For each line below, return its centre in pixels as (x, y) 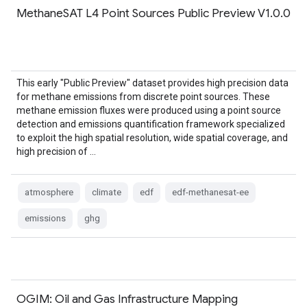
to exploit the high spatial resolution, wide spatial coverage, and (152, 138)
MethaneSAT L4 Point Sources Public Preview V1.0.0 (153, 13)
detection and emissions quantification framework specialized (151, 124)
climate (107, 192)
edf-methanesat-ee (210, 192)
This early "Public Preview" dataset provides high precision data (152, 83)
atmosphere (49, 192)
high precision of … (56, 151)
